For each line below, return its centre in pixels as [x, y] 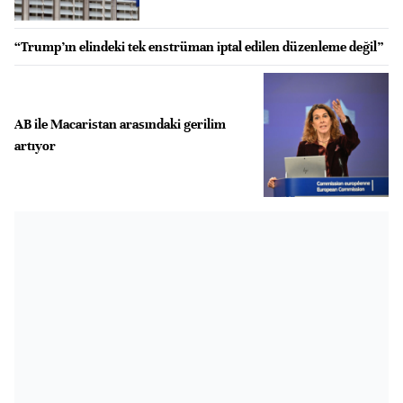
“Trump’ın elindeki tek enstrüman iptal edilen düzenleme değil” [199, 46]
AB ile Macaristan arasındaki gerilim [120, 124]
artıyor [35, 145]
